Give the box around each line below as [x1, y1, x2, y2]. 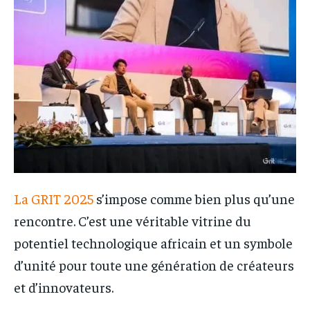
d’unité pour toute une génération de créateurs [14, 255, 294, 273]
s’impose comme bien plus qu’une [93, 189, 295, 207]
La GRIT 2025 [14, 189, 93, 207]
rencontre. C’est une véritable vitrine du [14, 211, 251, 229]
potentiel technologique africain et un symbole [14, 233, 293, 251]
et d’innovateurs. [14, 277, 113, 295]
